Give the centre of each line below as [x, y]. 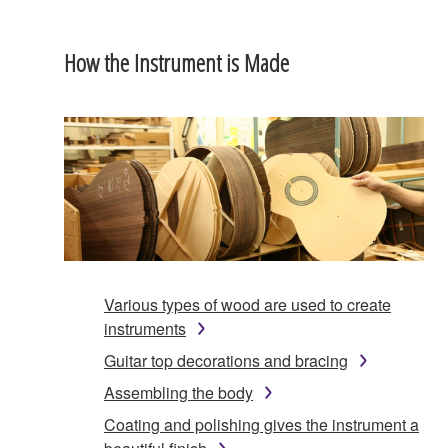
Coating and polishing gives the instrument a [261, 424]
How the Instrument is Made [176, 62]
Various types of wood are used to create [247, 304]
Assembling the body [178, 392]
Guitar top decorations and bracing [226, 360]
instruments [145, 328]
